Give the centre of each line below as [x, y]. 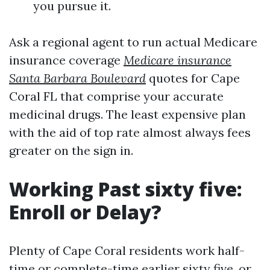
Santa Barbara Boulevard [77, 78]
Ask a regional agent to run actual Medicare [133, 42]
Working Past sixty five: [126, 189]
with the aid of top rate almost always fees [130, 132]
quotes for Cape [193, 78]
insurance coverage [66, 60]
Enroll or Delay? [85, 212]
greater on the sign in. [71, 150]
